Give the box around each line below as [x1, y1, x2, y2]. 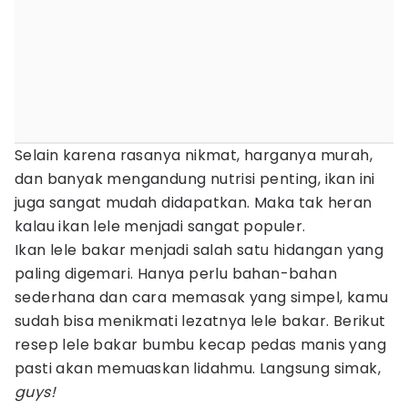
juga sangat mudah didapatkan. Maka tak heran [15, 192, 372, 213]
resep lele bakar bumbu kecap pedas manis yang [15, 334, 386, 355]
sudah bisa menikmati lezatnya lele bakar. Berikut [15, 311, 386, 331]
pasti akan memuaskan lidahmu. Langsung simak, [15, 358, 381, 379]
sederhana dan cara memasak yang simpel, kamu [15, 287, 389, 308]
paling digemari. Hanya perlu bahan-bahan [15, 263, 337, 284]
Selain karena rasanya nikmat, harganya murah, [15, 145, 372, 166]
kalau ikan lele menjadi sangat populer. [15, 216, 306, 237]
